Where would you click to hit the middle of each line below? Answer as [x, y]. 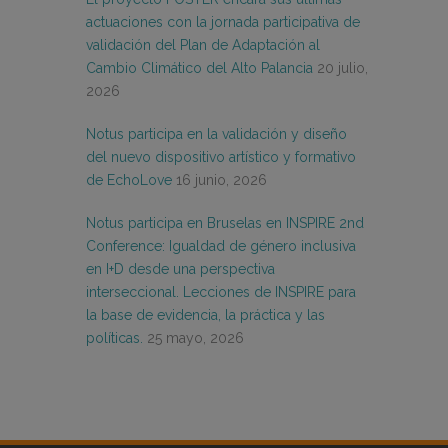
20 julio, [342, 68]
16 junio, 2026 [221, 180]
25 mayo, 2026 [195, 338]
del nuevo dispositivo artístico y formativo [221, 157]
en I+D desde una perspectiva [180, 269]
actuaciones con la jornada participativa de [223, 22]
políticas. [114, 338]
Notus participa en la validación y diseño [216, 134]
